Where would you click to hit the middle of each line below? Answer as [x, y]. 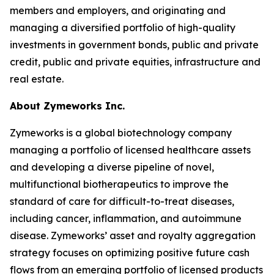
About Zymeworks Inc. [67, 106]
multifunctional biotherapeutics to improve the [119, 184]
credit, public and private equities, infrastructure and [135, 62]
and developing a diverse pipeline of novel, [112, 167]
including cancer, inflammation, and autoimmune [126, 218]
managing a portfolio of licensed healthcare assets [130, 150]
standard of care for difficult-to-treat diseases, [122, 201]
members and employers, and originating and [118, 10]
